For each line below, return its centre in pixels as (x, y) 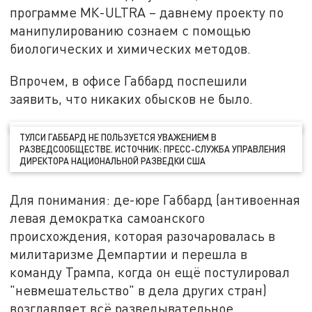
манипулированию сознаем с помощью (131, 31)
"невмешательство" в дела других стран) (139, 290)
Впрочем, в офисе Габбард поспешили (129, 80)
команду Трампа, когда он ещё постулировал (150, 272)
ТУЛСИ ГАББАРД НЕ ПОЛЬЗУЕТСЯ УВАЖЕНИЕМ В (118, 138)
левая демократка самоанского (108, 218)
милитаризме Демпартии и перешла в (129, 254)
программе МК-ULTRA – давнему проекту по (147, 13)
